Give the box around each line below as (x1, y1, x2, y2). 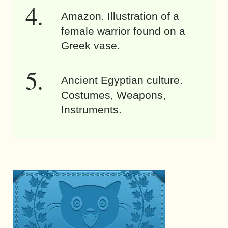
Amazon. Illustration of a (61, 10, 179, 22)
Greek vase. (61, 39, 120, 51)
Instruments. (61, 103, 122, 116)
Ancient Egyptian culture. (61, 74, 183, 86)
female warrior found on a (61, 24, 185, 37)
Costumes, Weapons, (61, 89, 166, 101)
